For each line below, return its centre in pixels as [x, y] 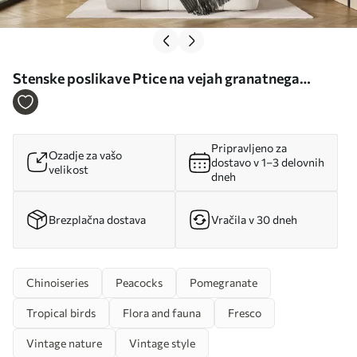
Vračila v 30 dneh [254, 219]
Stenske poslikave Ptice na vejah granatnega [156, 78]
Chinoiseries [57, 282]
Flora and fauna [162, 312]
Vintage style [162, 343]
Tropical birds [61, 312]
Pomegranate [224, 282]
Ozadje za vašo [85, 155]
